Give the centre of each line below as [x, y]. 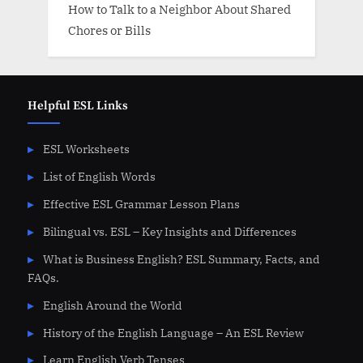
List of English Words [99, 177]
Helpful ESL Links [78, 105]
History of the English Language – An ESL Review [173, 333]
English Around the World [112, 305]
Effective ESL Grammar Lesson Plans [141, 205]
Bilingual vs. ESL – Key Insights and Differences [169, 231]
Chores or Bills [109, 30]
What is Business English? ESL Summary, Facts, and [181, 259]
